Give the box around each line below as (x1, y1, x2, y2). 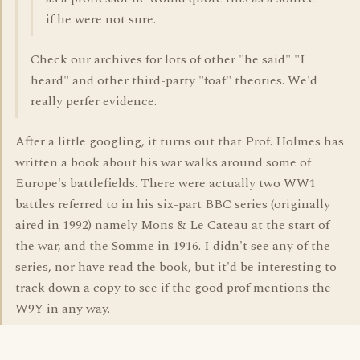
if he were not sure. (46, 10, 156, 29)
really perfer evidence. (31, 92, 157, 111)
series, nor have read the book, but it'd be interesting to (15, 257, 337, 276)
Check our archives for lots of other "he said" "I (31, 50, 305, 69)
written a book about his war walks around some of (15, 153, 311, 172)
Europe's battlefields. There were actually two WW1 (15, 174, 316, 193)
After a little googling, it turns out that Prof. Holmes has (15, 132, 344, 151)
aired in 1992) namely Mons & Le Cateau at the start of (15, 215, 329, 235)
